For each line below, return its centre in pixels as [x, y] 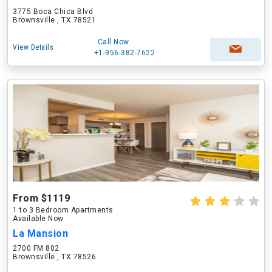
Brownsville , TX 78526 [54, 257]
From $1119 [41, 198]
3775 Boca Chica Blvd [53, 12]
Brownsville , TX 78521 [54, 20]
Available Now [38, 219]
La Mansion [40, 233]
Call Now [113, 42]
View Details [33, 47]
